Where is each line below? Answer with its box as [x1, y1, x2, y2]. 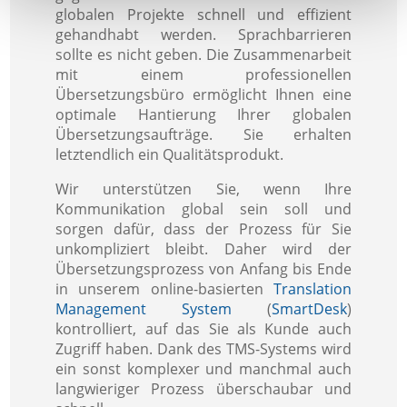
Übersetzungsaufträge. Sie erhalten [55, 124, 352, 144]
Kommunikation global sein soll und [55, 198, 352, 219]
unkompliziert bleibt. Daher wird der [55, 238, 352, 259]
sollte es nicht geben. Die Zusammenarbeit [55, 44, 352, 65]
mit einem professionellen [55, 64, 352, 84]
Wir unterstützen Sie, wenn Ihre [55, 178, 352, 199]
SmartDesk [271, 298, 347, 319]
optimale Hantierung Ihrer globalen [55, 104, 352, 124]
